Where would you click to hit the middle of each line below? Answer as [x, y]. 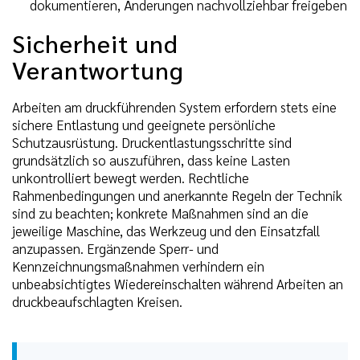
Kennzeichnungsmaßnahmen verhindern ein [138, 266]
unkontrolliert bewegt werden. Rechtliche [131, 178]
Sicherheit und [95, 43]
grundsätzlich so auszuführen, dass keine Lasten [151, 160]
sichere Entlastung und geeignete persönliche [144, 125]
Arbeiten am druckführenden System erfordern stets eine [174, 107]
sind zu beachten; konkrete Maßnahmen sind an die [160, 213]
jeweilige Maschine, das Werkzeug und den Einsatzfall [166, 231]
